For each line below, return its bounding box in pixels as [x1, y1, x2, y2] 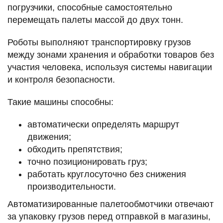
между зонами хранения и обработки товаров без [7, 49, 214, 60]
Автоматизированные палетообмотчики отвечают [7, 199, 214, 209]
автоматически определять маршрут [27, 119, 179, 129]
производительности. [27, 181, 116, 192]
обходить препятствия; [27, 144, 122, 154]
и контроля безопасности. [7, 74, 115, 85]
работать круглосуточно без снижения [27, 169, 186, 179]
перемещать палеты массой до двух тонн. [7, 14, 183, 25]
